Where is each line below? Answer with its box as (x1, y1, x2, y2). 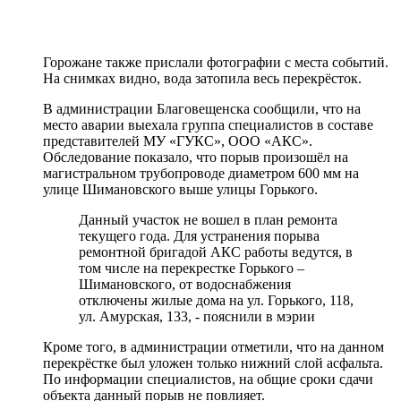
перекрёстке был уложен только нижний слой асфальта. (43, 354, 383, 371)
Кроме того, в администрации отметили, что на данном (43, 338, 384, 354)
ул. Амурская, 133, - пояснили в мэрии (79, 308, 315, 324)
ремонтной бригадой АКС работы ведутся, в (79, 243, 353, 260)
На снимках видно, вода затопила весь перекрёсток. (43, 70, 362, 86)
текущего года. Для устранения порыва (79, 227, 320, 243)
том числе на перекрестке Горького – (79, 260, 304, 276)
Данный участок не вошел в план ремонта (79, 211, 337, 227)
